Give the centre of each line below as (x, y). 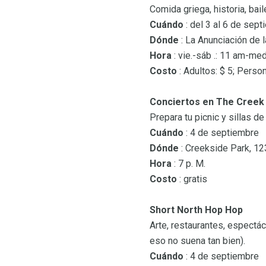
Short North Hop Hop (196, 210)
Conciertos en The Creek (207, 102)
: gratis (192, 179)
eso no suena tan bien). (197, 241)
